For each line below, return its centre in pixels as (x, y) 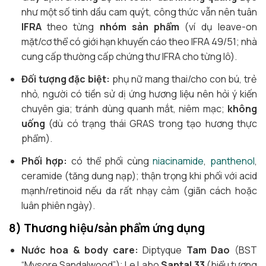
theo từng (70, 27)
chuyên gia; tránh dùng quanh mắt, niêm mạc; (124, 109)
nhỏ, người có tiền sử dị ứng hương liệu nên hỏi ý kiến (139, 94)
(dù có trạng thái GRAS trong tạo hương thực (151, 124)
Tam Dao (208, 250)
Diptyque (162, 250)
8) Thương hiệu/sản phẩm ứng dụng (107, 228)
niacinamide (178, 161)
